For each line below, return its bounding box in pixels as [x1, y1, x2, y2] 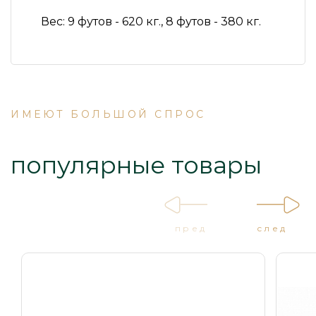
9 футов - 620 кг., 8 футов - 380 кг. [68, 15, 261, 29]
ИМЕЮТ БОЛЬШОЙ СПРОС [11, 108, 206, 121]
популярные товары [11, 150, 262, 181]
